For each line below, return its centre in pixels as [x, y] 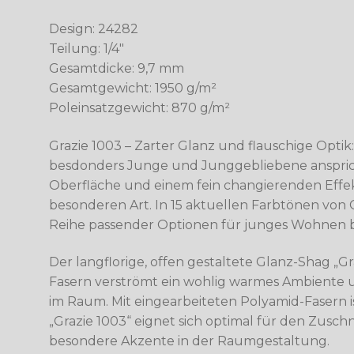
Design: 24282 [94, 29]
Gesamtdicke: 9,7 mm [117, 69]
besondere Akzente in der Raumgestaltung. [190, 341]
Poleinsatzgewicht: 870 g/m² [140, 108]
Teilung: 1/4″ [87, 49]
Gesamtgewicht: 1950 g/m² [133, 88]
